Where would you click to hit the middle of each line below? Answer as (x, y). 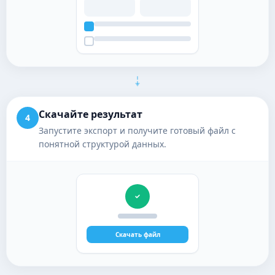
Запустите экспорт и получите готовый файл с (137, 130)
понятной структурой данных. (103, 144)
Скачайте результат (91, 114)
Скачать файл (137, 234)
